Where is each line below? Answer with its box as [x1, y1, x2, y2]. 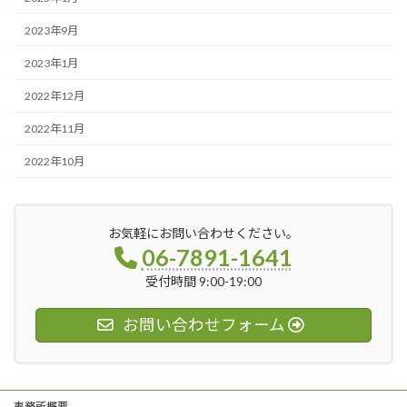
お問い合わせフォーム [119, 314, 288, 334]
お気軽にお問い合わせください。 [108, 224, 299, 241]
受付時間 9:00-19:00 [145, 273, 262, 289]
